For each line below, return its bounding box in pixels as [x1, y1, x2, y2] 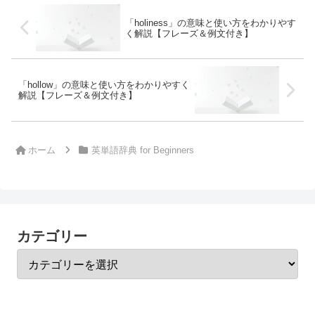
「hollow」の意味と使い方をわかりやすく [18, 79, 190, 91]
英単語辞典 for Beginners [91, 144, 194, 155]
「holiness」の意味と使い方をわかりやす [124, 17, 296, 28]
